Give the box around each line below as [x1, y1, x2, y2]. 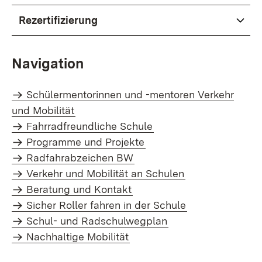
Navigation [12, 55, 84, 72]
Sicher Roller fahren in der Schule [26, 199, 187, 211]
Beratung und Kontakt [26, 183, 132, 195]
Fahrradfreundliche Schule [26, 120, 153, 132]
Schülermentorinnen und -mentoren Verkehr [26, 88, 235, 101]
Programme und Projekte [26, 136, 145, 148]
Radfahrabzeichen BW [26, 151, 134, 164]
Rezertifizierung [19, 14, 98, 26]
